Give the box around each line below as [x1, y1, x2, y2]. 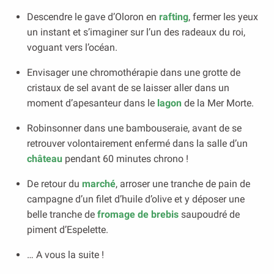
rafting [159, 11, 188, 23]
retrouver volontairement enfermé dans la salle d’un [27, 138, 248, 149]
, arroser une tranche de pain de [116, 178, 250, 190]
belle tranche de [27, 209, 97, 220]
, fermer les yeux [188, 11, 258, 23]
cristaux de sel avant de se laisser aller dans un [27, 82, 229, 94]
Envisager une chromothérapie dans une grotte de [27, 67, 240, 78]
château [27, 153, 62, 165]
